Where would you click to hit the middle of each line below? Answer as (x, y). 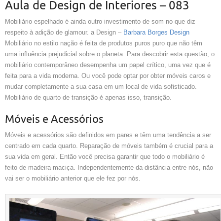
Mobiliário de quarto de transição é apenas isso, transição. (88, 98)
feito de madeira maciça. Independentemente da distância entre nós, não (109, 168)
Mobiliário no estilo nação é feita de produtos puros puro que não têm (104, 43)
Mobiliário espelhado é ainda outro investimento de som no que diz (100, 22)
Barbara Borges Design (156, 33)
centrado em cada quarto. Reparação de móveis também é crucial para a (109, 146)
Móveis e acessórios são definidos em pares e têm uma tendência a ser (108, 135)
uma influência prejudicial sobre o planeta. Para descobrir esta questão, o (110, 54)
